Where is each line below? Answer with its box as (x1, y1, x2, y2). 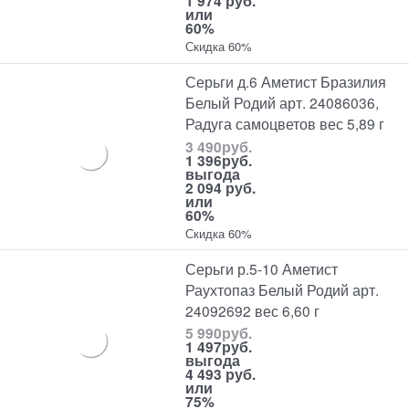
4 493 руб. (185, 363, 257, 385)
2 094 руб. (185, 176, 257, 198)
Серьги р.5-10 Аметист (185, 257, 339, 278)
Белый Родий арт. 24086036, (185, 92, 380, 113)
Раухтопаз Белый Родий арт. (185, 278, 380, 299)
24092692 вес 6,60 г (185, 299, 320, 320)
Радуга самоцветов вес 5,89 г (185, 113, 385, 134)
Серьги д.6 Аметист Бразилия (185, 71, 387, 92)
